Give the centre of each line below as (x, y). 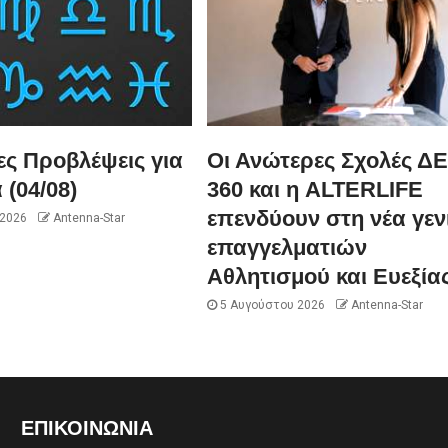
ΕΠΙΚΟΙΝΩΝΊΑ (86, 427)
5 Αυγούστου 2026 (270, 304)
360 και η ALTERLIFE (314, 189)
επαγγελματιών (286, 247)
